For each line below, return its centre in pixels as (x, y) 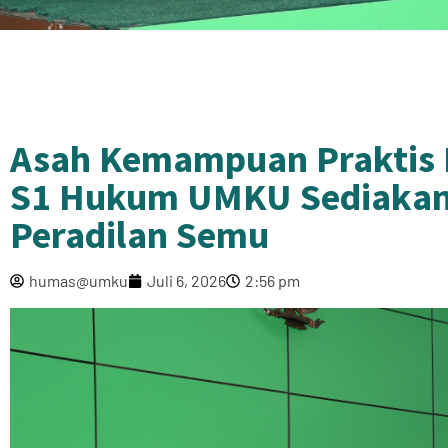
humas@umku (78, 280)
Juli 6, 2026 (186, 280)
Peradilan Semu (139, 234)
